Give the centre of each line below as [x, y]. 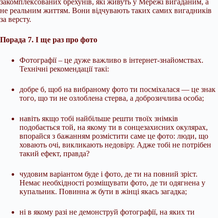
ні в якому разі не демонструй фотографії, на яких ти [107, 212]
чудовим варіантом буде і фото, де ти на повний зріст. [109, 174]
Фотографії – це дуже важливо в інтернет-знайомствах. [111, 60]
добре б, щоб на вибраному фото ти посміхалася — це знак [118, 89]
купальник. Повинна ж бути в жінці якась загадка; [103, 191]
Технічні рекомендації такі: [64, 69]
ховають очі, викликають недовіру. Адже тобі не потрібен [115, 145]
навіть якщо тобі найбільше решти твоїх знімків [99, 118]
